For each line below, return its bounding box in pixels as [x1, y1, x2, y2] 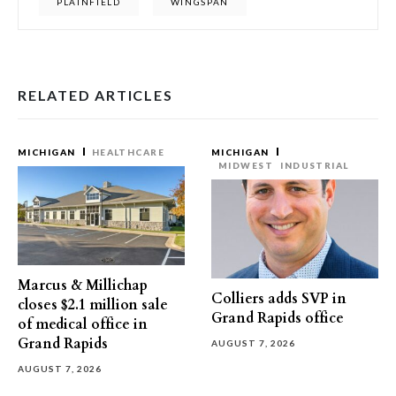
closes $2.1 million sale [18, 295, 168, 315]
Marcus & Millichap [18, 276, 148, 295]
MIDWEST [218, 160, 274, 171]
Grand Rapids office [211, 308, 344, 328]
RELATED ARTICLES [18, 87, 173, 103]
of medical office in [18, 315, 148, 334]
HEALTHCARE [91, 147, 165, 157]
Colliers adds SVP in [211, 289, 346, 308]
